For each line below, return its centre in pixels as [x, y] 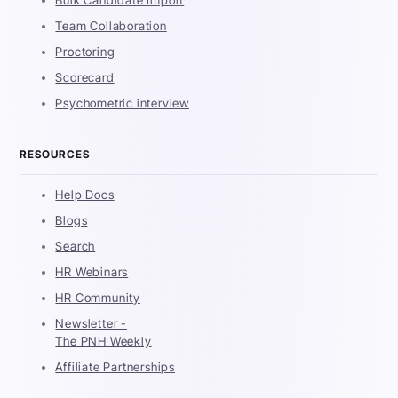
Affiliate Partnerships [115, 366]
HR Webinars [92, 271]
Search [76, 246]
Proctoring [85, 51]
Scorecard [85, 77]
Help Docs [85, 194]
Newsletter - [92, 323]
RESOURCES [55, 154]
